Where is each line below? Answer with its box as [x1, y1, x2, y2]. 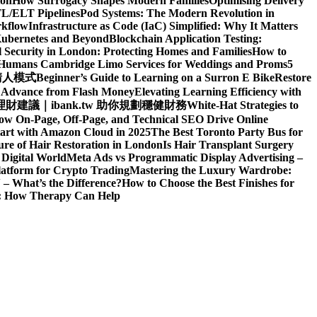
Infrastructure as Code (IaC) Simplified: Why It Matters [28, 20, 298, 32]
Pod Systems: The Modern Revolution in [80, 7, 275, 19]
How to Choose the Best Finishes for [122, 177, 294, 189]
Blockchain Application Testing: [109, 33, 262, 45]
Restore [275, 71, 311, 83]
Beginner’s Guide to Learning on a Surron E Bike [36, 71, 275, 83]
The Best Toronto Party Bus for [151, 126, 303, 138]
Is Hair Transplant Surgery [163, 139, 294, 151]
